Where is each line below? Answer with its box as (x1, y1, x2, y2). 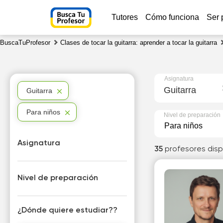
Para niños (26, 108, 61, 116)
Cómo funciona (145, 13, 199, 21)
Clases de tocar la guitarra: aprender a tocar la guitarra (60, 39, 217, 46)
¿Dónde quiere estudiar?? (17, 207, 118, 215)
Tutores (111, 13, 138, 21)
